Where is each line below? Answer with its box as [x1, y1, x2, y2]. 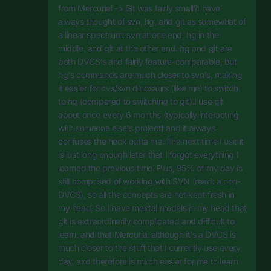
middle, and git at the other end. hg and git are [58, 43, 232, 54]
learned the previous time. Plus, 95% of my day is [58, 163, 243, 174]
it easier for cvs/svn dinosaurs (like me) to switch [58, 83, 238, 94]
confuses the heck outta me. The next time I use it [58, 136, 244, 147]
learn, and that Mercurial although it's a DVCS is [58, 229, 236, 240]
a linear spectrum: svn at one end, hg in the [58, 30, 219, 41]
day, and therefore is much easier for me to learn [58, 256, 238, 267]
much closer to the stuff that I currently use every [58, 243, 241, 253]
